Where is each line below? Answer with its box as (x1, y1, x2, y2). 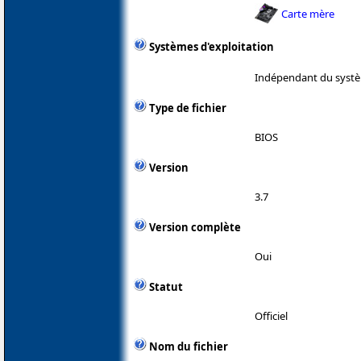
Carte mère (281, 6, 334, 21)
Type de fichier (149, 100, 226, 115)
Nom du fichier (149, 338, 228, 354)
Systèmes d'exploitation (149, 39, 274, 55)
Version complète (149, 219, 241, 234)
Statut (149, 279, 183, 294)
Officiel (255, 308, 288, 323)
